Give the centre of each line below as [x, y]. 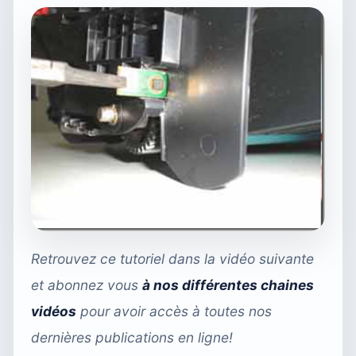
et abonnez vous [87, 284]
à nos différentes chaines [228, 284]
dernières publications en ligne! [132, 337]
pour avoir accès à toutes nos [174, 311]
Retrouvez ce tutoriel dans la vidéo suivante [172, 258]
